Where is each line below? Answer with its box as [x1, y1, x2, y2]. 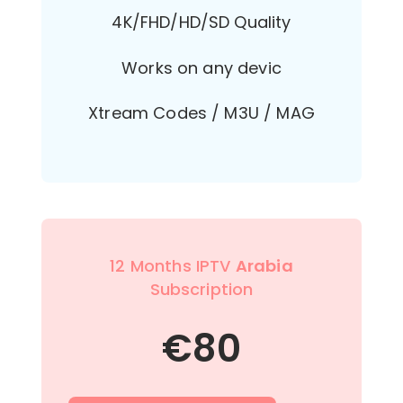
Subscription [149, 277, 254, 300]
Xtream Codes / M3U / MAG [88, 102, 315, 125]
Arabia [235, 254, 293, 277]
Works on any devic [121, 56, 282, 79]
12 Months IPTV [110, 254, 236, 277]
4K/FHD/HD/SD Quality [112, 11, 291, 34]
